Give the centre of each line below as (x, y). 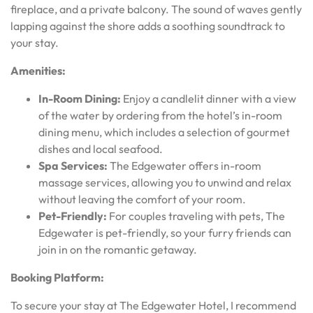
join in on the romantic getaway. (118, 249)
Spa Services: (73, 165)
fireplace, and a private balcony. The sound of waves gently (156, 9)
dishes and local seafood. (101, 148)
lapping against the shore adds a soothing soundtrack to (148, 26)
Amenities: (38, 70)
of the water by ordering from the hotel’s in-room (160, 115)
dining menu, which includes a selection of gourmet (164, 132)
